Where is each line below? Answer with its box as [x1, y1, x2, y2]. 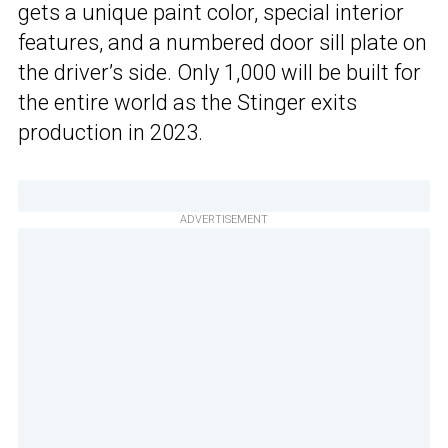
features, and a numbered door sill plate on [18, 30, 427, 56]
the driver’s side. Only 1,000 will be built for [18, 60, 421, 86]
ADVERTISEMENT [180, 213, 268, 227]
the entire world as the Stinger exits [18, 90, 357, 116]
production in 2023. [18, 120, 203, 146]
